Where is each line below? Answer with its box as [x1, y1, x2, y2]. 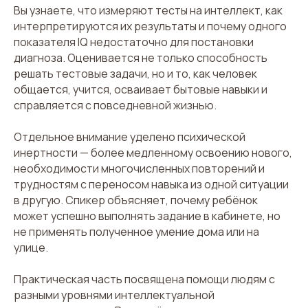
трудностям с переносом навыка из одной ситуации [14, 176, 289, 192]
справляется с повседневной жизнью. [14, 97, 217, 113]
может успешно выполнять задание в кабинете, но [14, 208, 280, 223]
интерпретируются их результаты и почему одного [14, 18, 287, 34]
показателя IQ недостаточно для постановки [14, 34, 254, 49]
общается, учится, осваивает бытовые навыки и [14, 81, 267, 97]
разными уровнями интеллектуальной [14, 287, 214, 302]
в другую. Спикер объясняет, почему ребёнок [14, 192, 258, 208]
